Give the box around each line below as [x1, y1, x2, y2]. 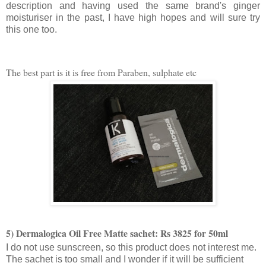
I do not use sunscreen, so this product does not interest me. [6, 242, 256, 253]
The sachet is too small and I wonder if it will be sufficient [6, 254, 243, 265]
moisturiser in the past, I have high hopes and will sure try [6, 12, 260, 23]
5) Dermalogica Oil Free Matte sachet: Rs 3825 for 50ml [6, 226, 228, 240]
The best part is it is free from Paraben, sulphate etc [6, 66, 197, 79]
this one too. [6, 24, 57, 35]
